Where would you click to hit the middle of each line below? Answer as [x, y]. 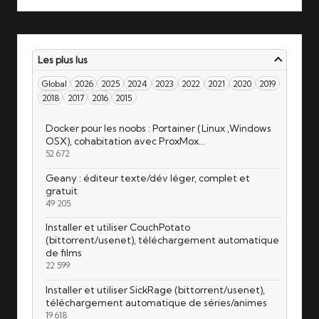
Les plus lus [63, 60]
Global [54, 83]
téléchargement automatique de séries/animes [156, 302]
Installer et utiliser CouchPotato [117, 228]
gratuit [61, 190]
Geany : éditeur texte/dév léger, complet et [147, 178]
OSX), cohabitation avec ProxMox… [125, 141]
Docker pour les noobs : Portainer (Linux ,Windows [158, 128]
